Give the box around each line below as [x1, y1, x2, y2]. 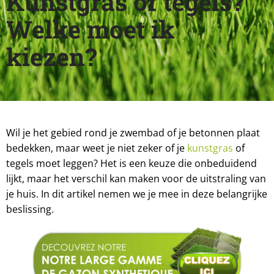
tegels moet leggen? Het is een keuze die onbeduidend [6, 157, 257, 171]
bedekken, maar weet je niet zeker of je [6, 141, 187, 155]
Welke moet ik [6, 13, 175, 46]
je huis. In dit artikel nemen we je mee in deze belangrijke [6, 187, 267, 201]
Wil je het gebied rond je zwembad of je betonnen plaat [6, 126, 260, 140]
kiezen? [6, 40, 97, 73]
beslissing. [6, 202, 54, 217]
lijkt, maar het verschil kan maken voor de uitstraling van [6, 172, 266, 186]
